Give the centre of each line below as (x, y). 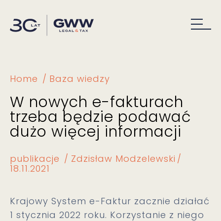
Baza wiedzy (80, 79)
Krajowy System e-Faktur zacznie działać (110, 201)
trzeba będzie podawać (100, 117)
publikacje (35, 159)
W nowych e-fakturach (97, 102)
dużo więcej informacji (96, 132)
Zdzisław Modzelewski (123, 159)
